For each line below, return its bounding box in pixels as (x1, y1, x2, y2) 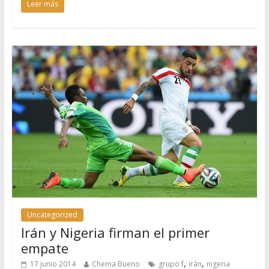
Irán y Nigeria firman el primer (20, 223, 210, 241)
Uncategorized (26, 209, 77, 220)
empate (20, 238, 68, 257)
